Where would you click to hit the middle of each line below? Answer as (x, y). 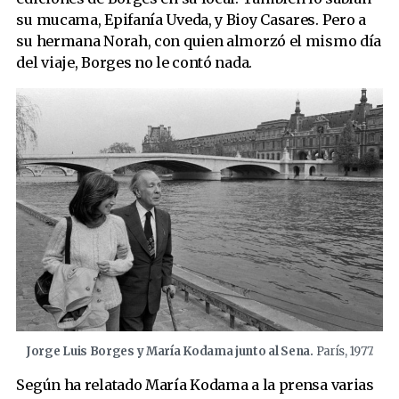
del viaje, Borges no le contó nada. (134, 63)
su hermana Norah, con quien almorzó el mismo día (199, 41)
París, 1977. (344, 351)
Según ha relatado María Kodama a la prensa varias (195, 384)
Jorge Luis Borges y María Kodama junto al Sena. (171, 351)
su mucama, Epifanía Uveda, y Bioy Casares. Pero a (191, 20)
